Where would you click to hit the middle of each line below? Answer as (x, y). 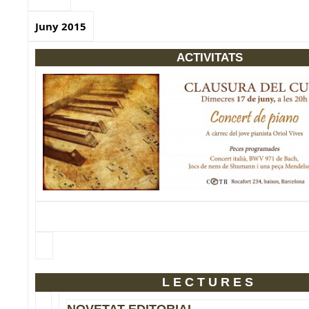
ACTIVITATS (209, 58)
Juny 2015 (61, 26)
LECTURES (209, 282)
